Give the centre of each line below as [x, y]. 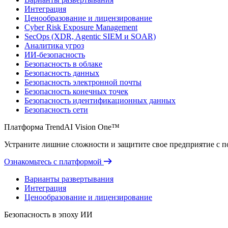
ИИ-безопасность [55, 55]
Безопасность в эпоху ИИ [48, 215]
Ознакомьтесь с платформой [54, 162]
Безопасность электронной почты [83, 82]
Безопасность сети [56, 110]
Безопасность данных [62, 73]
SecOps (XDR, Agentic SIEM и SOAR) [90, 36]
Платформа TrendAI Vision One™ [62, 127]
